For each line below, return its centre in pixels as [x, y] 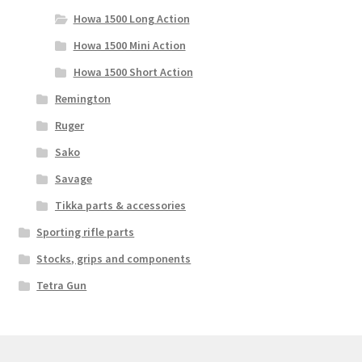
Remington [82, 99]
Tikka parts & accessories [120, 206]
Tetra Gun [62, 286]
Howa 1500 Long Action [131, 19]
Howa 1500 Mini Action [129, 46]
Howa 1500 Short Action [133, 72]
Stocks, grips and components [114, 259]
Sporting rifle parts [86, 232]
